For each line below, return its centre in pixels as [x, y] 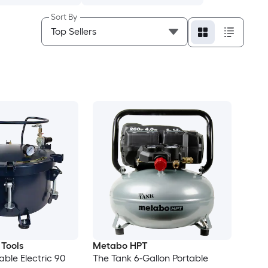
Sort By [64, 17]
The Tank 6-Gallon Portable [150, 258]
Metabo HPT [120, 246]
